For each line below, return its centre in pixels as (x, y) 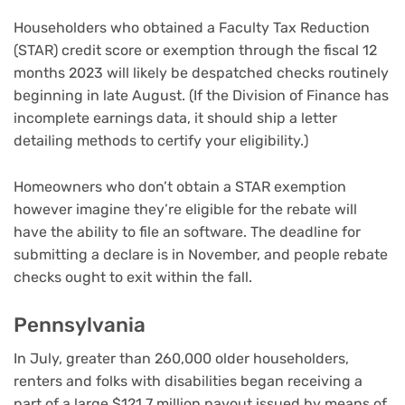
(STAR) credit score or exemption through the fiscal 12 (195, 51)
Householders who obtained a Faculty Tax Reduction (192, 28)
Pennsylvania (80, 325)
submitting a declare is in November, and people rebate (201, 255)
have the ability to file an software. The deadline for (187, 232)
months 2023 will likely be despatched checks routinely (201, 73)
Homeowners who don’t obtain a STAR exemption (180, 187)
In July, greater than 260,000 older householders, (181, 358)
